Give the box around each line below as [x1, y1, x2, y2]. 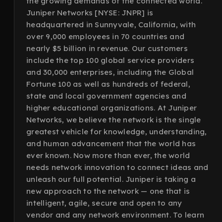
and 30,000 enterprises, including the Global [26, 67, 194, 77]
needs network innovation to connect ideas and [26, 163, 209, 172]
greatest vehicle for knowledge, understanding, [26, 127, 207, 136]
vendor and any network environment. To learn [26, 210, 204, 220]
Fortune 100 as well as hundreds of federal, [26, 79, 190, 89]
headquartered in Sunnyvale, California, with [26, 20, 196, 29]
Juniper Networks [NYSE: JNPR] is [26, 8, 153, 17]
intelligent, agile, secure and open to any [26, 198, 182, 208]
